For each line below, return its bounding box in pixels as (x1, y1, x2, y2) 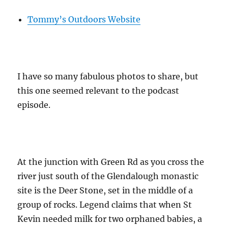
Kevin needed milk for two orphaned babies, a (17, 213, 203, 224)
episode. (17, 99, 51, 110)
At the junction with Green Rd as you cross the (17, 156, 205, 167)
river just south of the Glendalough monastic (17, 170, 199, 181)
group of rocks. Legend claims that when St (17, 199, 192, 210)
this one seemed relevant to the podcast (17, 85, 180, 96)
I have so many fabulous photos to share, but (17, 71, 199, 81)
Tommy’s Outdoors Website (27, 14, 141, 24)
